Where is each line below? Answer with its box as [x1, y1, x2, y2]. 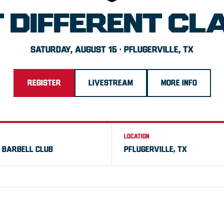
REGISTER [27, 79, 60, 87]
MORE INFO [160, 79, 197, 87]
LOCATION [124, 133, 149, 139]
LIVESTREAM [88, 79, 133, 87]
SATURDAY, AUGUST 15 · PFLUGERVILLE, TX [30, 46, 193, 55]
